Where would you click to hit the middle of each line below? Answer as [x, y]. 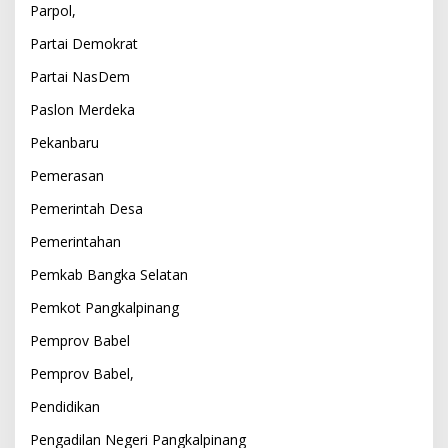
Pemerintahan [75, 241]
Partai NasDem [80, 76]
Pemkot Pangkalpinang [104, 307]
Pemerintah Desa [86, 208]
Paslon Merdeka [82, 109]
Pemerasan [67, 175]
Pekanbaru [64, 142]
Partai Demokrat [84, 43]
